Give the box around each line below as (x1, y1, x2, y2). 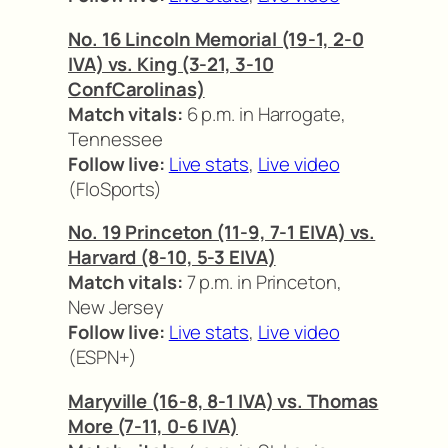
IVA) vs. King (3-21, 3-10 (68, 50, 274, 77)
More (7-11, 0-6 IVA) (68, 412, 238, 439)
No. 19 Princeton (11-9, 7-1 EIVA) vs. (68, 219, 376, 246)
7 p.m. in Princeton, (182, 269, 342, 296)
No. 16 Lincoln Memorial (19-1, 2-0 (68, 25, 364, 52)
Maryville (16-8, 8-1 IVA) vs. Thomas (68, 387, 379, 414)
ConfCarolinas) (68, 75, 205, 102)
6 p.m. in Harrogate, (182, 100, 346, 127)
